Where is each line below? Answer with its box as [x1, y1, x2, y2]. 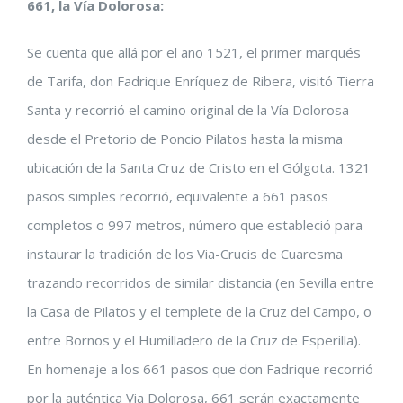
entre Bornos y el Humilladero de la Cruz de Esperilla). [27, 331, 361, 349]
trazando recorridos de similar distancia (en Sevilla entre [27, 273, 374, 291]
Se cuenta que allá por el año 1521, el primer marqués [27, 43, 361, 61]
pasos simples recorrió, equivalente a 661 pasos [27, 187, 328, 205]
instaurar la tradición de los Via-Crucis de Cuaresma [27, 245, 343, 263]
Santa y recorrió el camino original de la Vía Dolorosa [27, 101, 349, 119]
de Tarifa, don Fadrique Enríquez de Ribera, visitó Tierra [27, 72, 374, 90]
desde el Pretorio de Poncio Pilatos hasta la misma [27, 130, 343, 148]
